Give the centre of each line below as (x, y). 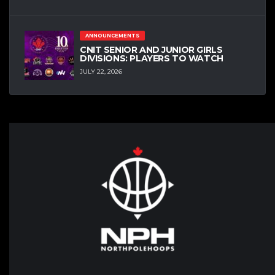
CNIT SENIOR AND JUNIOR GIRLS (151, 50)
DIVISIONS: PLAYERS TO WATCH (152, 59)
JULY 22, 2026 (101, 71)
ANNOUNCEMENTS (112, 36)
